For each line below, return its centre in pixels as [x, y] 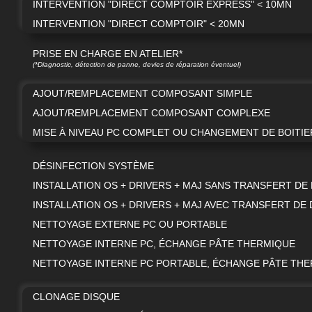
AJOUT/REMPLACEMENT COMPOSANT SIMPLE [142, 93]
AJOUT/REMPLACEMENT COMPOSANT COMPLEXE [151, 112]
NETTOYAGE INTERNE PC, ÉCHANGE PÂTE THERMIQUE [164, 243]
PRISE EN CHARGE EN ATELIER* [108, 53]
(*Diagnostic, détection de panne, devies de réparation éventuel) [137, 64]
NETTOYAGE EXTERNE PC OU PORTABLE [130, 224]
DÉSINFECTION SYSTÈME [93, 165]
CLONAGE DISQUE [76, 296]
